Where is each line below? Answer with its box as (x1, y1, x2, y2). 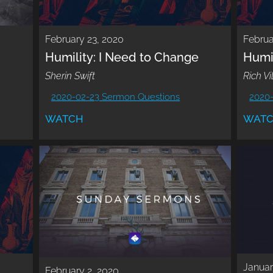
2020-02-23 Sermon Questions (51, 91, 180, 102)
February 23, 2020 (45, 33, 124, 45)
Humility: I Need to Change (45, 49, 199, 65)
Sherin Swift (45, 69, 96, 82)
